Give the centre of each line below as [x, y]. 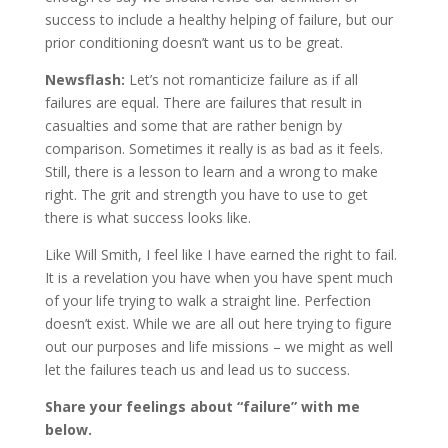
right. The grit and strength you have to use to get [206, 194]
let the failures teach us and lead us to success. [197, 369]
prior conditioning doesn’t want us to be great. [193, 42]
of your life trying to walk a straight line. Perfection [207, 300]
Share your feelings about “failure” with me [202, 406]
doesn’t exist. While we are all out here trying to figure [218, 323]
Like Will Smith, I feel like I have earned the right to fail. [220, 254]
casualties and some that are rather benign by [193, 125]
